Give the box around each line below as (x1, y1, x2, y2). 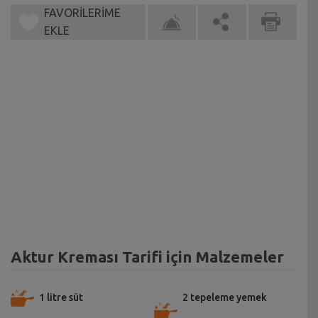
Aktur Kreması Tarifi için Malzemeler (11, 248, 284, 266)
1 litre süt (39, 292, 83, 304)
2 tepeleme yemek (182, 292, 267, 304)
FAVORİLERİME (43, 6, 121, 20)
